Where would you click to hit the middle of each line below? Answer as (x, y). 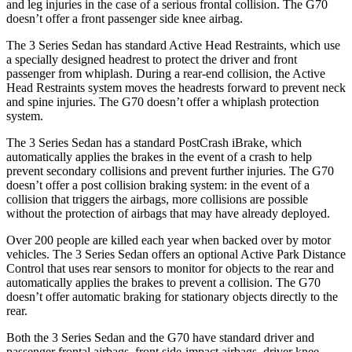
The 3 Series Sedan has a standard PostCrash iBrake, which (154, 142)
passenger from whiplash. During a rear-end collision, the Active (166, 73)
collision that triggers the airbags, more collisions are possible (157, 199)
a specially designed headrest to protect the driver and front (152, 59)
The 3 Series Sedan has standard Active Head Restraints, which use (173, 45)
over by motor (294, 240)
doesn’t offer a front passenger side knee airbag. (125, 18)
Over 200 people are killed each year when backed (132, 240)
